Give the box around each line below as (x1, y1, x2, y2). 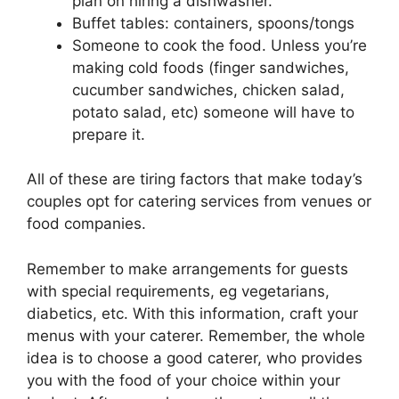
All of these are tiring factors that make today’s (27, 170, 362, 189)
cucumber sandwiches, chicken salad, (72, 80, 345, 99)
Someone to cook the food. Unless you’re (72, 36, 367, 54)
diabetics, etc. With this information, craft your (27, 304, 358, 322)
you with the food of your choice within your (27, 370, 340, 389)
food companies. (27, 215, 146, 233)
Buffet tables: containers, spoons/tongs (72, 13, 354, 32)
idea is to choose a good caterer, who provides (27, 348, 362, 367)
